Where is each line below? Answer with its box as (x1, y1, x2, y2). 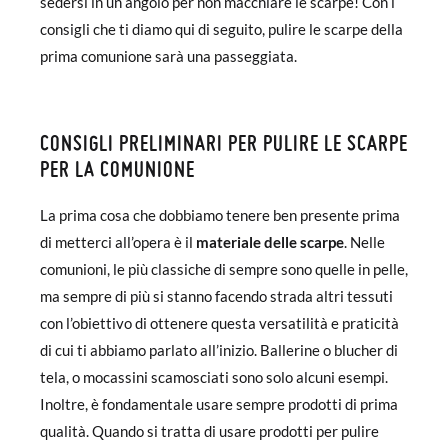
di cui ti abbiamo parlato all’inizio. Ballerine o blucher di (40, 341, 398, 359)
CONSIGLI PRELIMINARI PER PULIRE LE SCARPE (40, 130, 408, 155)
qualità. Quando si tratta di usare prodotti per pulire (40, 422, 379, 440)
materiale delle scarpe (196, 233, 344, 251)
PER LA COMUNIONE (40, 156, 195, 181)
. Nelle (344, 233, 385, 251)
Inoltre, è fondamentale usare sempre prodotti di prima (40, 395, 398, 413)
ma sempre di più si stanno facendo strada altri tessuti (40, 287, 393, 305)
